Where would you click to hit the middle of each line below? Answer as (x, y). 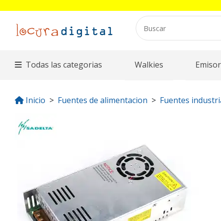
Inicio (36, 100)
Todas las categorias (64, 65)
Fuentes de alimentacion (103, 100)
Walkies (149, 65)
